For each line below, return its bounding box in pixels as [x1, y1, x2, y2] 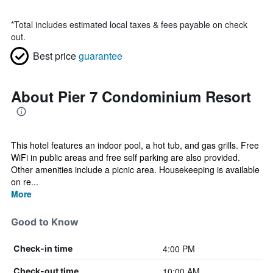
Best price [33, 49, 76, 63]
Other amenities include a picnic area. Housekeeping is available [11, 163, 260, 175]
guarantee [79, 49, 122, 63]
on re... [11, 175, 38, 188]
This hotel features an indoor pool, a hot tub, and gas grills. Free [11, 139, 259, 151]
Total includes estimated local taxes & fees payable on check [14, 18, 247, 30]
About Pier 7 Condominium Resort [11, 86, 251, 107]
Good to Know [11, 216, 79, 228]
